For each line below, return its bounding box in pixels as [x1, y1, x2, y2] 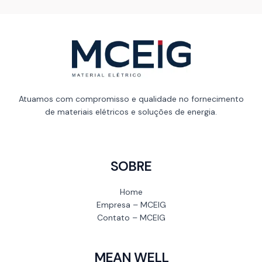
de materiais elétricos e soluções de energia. [45, 106, 217, 118]
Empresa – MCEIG [96, 199, 166, 210]
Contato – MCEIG [96, 212, 166, 223]
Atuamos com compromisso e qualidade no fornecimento [18, 94, 244, 105]
